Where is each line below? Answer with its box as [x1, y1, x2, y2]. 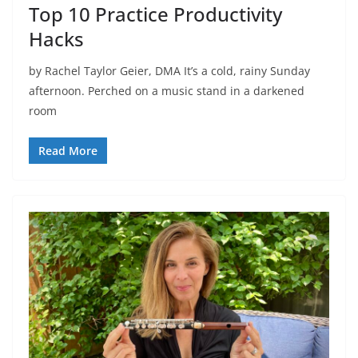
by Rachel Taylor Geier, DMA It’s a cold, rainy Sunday [29, 63, 310, 79]
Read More [38, 143, 97, 159]
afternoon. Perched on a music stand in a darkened [29, 83, 304, 99]
